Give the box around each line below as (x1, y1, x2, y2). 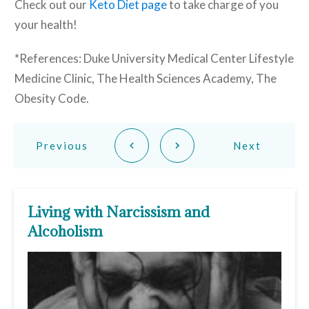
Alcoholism (28, 221, 103, 241)
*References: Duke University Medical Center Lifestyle (14, 50, 294, 66)
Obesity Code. (14, 90, 89, 106)
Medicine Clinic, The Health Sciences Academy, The (14, 70, 277, 86)
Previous (35, 139, 88, 152)
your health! (14, 17, 77, 32)
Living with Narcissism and (28, 202, 210, 221)
